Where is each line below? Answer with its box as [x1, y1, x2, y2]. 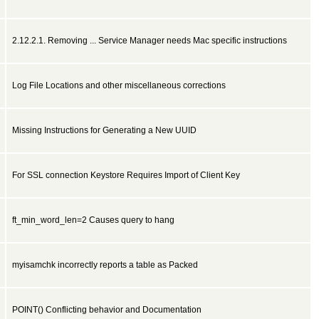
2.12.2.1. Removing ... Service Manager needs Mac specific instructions [12, 36, 287, 46]
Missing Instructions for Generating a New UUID [12, 125, 197, 135]
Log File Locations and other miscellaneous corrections [12, 80, 226, 90]
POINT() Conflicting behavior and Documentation [12, 305, 202, 315]
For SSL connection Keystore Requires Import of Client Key [12, 170, 240, 180]
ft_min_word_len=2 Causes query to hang [12, 215, 174, 225]
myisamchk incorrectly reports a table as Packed [12, 260, 198, 270]
